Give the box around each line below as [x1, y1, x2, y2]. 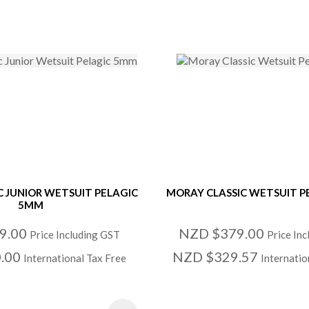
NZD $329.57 [172, 248, 261, 266]
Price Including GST [29, 228, 120, 241]
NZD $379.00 [179, 225, 268, 242]
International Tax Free [23, 252, 126, 265]
